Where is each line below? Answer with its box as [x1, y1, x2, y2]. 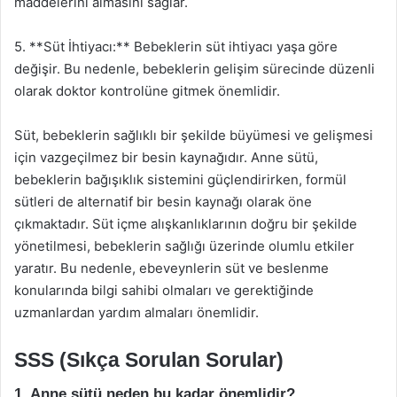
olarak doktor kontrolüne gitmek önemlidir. [14, 82, 280, 99]
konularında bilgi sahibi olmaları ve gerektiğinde [14, 281, 314, 299]
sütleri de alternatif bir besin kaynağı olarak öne [14, 192, 312, 210]
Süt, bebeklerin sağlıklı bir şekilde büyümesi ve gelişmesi [14, 126, 373, 144]
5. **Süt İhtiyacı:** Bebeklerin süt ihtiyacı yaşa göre [14, 37, 338, 55]
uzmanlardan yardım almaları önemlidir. [14, 303, 259, 321]
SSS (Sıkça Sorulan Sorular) [14, 347, 284, 371]
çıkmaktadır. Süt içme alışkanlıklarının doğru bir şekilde [14, 214, 357, 232]
